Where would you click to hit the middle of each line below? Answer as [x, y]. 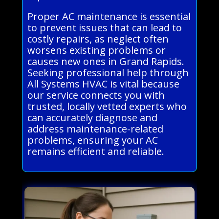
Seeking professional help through [108, 73]
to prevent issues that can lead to [104, 28]
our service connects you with [96, 95]
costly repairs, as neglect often [98, 39]
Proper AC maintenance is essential [109, 17]
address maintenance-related [95, 129]
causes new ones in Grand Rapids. [106, 62]
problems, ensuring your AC [92, 140]
